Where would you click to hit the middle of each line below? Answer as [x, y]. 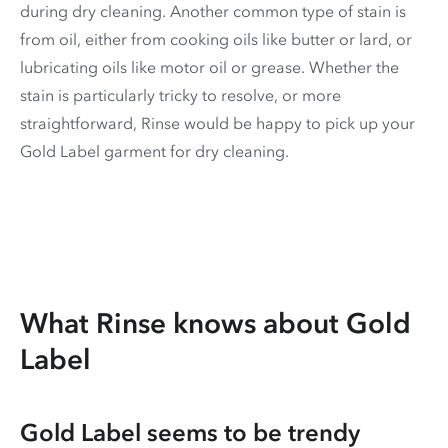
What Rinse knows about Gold [215, 322]
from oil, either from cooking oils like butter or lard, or [216, 38]
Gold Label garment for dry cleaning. [154, 150]
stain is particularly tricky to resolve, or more [180, 94]
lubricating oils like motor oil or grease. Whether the [209, 66]
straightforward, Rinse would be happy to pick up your [217, 122]
